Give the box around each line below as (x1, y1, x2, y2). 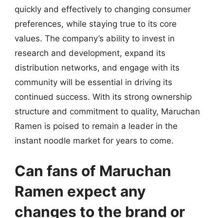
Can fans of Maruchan (15, 162, 171, 180)
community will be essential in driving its (15, 77, 172, 87)
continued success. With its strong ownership (15, 92, 192, 102)
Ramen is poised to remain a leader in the (15, 121, 178, 131)
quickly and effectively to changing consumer (15, 4, 191, 14)
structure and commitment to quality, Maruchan (15, 107, 200, 116)
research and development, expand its (15, 48, 165, 58)
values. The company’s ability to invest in (15, 34, 175, 43)
